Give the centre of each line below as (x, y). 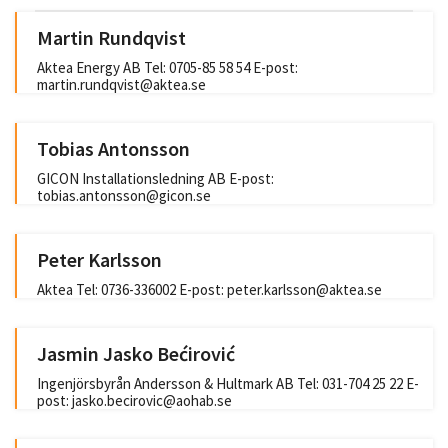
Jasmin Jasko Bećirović (136, 353)
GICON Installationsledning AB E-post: (155, 178)
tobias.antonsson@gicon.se (124, 195)
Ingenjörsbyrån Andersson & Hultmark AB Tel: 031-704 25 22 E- (228, 383)
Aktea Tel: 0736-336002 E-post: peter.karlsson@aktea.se (209, 289)
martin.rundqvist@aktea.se (121, 84)
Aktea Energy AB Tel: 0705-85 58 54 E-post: (167, 67)
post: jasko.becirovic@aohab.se (134, 400)
